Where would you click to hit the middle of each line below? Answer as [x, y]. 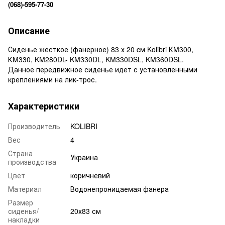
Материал [25, 189]
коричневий [90, 175]
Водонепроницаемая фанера [120, 189]
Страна [20, 153]
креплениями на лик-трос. [52, 79]
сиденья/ [23, 211]
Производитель [34, 126]
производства [32, 161]
